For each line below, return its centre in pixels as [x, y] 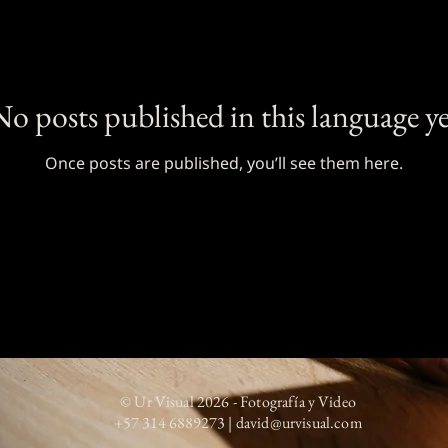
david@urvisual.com [298, 423]
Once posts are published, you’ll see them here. [224, 163]
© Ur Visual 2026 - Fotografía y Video [238, 402]
